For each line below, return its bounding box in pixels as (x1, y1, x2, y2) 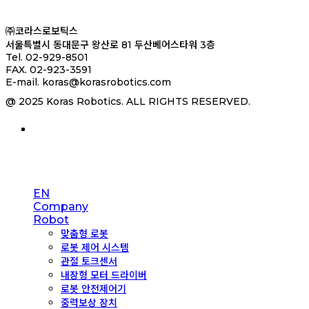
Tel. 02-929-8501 (6, 50, 88, 63)
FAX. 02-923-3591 (6, 63, 92, 76)
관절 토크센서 (61, 255, 117, 268)
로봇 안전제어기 (61, 282, 126, 295)
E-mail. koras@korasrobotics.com (6, 75, 171, 88)
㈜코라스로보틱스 (6, 24, 78, 37)
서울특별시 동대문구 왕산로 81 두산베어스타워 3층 (6, 38, 215, 51)
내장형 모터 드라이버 (61, 268, 147, 281)
